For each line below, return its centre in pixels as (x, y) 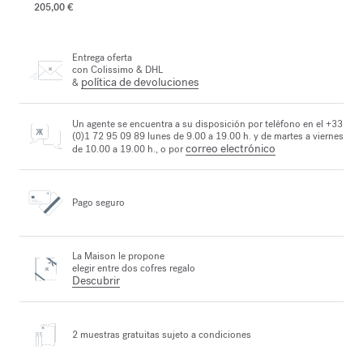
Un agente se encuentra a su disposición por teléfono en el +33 (207, 124)
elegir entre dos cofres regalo (134, 268)
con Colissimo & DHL (117, 70)
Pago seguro (98, 202)
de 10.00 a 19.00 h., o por (129, 149)
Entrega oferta (102, 58)
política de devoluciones (140, 83)
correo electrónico (231, 148)
